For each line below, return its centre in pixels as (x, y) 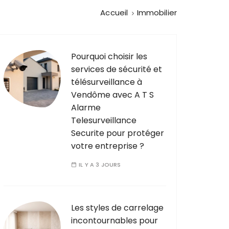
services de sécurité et (117, 69)
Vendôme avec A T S (112, 95)
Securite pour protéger (118, 133)
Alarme (86, 107)
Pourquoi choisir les (109, 56)
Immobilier (157, 12)
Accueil (114, 12)
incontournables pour (114, 220)
